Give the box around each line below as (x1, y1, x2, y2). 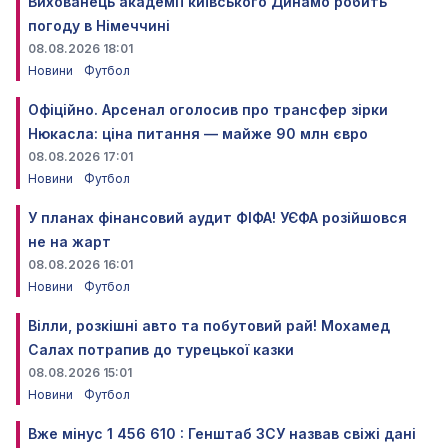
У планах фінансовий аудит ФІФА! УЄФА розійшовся (28, 209, 407, 227)
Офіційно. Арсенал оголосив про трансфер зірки (28, 101, 388, 119)
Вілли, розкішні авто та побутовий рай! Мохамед (28, 317, 390, 335)
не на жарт (28, 233, 111, 251)
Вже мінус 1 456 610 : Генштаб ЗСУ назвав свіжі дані (28, 425, 416, 443)
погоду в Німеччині (28, 17, 170, 35)
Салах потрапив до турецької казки (28, 341, 294, 359)
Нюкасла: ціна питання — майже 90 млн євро (28, 125, 368, 143)
